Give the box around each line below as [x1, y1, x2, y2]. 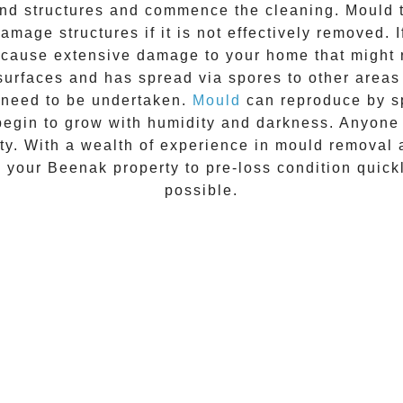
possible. [165, 183, 238, 199]
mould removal [274, 138, 399, 154]
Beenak [48, 160, 113, 176]
